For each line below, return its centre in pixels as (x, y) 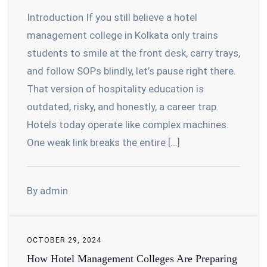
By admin (47, 190)
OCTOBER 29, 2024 (64, 240)
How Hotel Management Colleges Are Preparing (132, 258)
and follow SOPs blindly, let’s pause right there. (131, 71)
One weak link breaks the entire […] (103, 142)
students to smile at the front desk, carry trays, (133, 53)
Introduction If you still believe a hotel (112, 17)
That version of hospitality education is (115, 89)
